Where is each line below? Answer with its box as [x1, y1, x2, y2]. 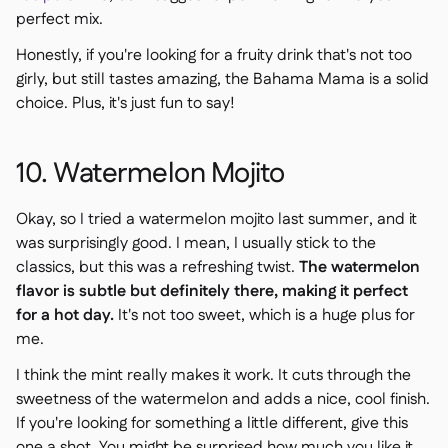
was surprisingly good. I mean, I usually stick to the [16, 232, 376, 255]
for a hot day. [16, 304, 114, 327]
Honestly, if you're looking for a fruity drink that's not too [16, 44, 412, 67]
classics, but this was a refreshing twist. [16, 256, 299, 279]
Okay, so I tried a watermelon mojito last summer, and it [16, 208, 417, 231]
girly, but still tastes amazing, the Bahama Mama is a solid [16, 68, 429, 91]
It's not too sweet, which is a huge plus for [114, 304, 415, 327]
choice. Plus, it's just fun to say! [16, 92, 235, 115]
